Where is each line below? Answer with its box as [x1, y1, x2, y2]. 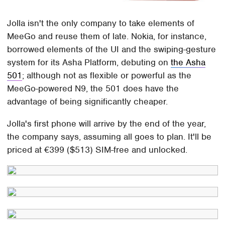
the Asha [171, 56, 206, 68]
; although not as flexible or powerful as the [22, 69, 192, 81]
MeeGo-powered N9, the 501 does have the [7, 82, 179, 94]
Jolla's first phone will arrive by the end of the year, [7, 118, 206, 129]
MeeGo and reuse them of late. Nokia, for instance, [7, 30, 207, 42]
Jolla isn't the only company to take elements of [7, 17, 195, 29]
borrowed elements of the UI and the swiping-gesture [7, 43, 216, 55]
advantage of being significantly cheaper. [7, 95, 168, 107]
